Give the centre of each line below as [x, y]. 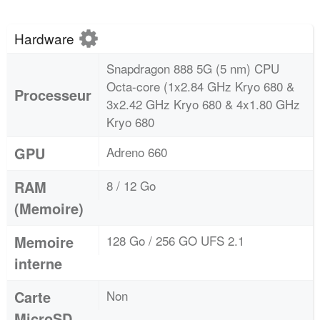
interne [38, 263]
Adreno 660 [137, 152]
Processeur [53, 95]
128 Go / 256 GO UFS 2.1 [175, 240]
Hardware [46, 38]
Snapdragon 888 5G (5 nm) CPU [193, 68]
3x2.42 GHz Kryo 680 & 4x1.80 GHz [203, 104]
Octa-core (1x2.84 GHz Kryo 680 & [200, 86]
